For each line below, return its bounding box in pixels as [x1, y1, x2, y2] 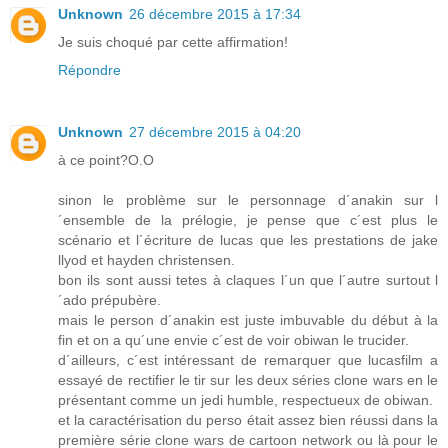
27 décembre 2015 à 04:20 [129, 124, 301, 141]
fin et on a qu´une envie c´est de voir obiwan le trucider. [58, 332, 409, 349]
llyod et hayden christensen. [58, 252, 235, 269]
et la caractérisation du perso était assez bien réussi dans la [58, 412, 438, 429]
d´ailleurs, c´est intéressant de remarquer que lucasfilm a [58, 352, 438, 369]
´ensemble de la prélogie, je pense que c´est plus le [58, 212, 438, 229]
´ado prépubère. [58, 292, 161, 309]
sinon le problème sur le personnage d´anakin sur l [58, 192, 438, 209]
